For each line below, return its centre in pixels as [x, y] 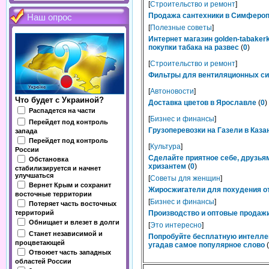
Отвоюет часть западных [70, 252]
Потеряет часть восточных [73, 203]
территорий [35, 213]
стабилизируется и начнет [58, 168]
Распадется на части [62, 110]
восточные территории [53, 194]
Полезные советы [181, 28]
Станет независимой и [66, 233]
